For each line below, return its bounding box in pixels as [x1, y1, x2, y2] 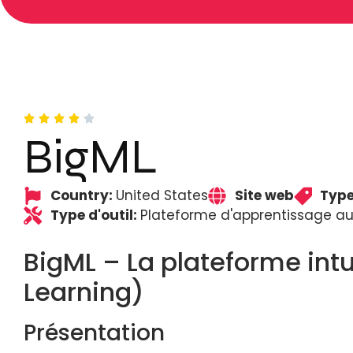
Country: [50, 186, 116, 205]
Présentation [24, 318, 165, 348]
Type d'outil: [50, 206, 140, 225]
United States [115, 186, 208, 205]
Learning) [24, 274, 144, 310]
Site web [234, 186, 294, 205]
